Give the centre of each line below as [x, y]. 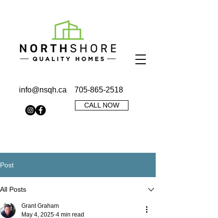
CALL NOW [102, 105]
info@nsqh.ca [43, 90]
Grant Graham [40, 206]
